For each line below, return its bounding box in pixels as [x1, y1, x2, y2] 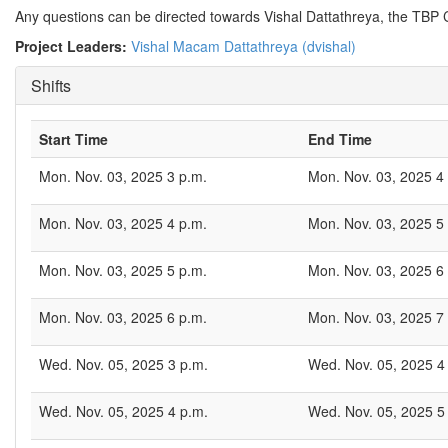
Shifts [31, 74, 71, 97]
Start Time [39, 129, 108, 149]
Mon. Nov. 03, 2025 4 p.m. [39, 213, 207, 233]
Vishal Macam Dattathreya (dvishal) [131, 36, 356, 56]
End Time [308, 129, 372, 149]
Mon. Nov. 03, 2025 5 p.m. [39, 260, 207, 280]
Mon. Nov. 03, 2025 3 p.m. [39, 166, 207, 186]
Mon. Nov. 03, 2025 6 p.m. [39, 307, 207, 327]
